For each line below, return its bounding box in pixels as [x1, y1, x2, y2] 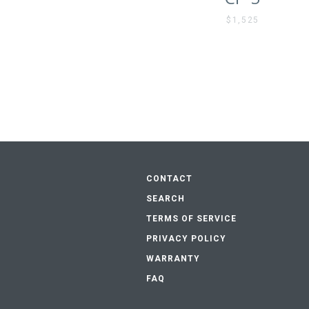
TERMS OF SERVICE [146, 214, 237, 223]
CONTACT [146, 174, 192, 183]
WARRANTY [146, 254, 200, 263]
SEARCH [146, 194, 185, 203]
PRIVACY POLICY [146, 234, 226, 243]
